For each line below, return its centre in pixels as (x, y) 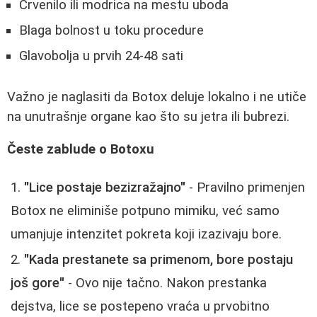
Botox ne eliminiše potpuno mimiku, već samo (145, 211)
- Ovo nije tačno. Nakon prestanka (166, 283)
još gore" (38, 283)
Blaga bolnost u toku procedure (111, 30)
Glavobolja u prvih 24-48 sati (101, 56)
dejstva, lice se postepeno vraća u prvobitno (140, 306)
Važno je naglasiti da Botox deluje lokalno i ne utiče (157, 97)
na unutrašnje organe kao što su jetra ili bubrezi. (148, 116)
